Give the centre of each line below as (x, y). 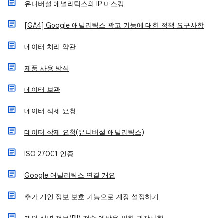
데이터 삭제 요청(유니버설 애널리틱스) (84, 132)
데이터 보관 (42, 90)
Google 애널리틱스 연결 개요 (70, 175)
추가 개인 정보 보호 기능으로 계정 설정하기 (91, 197)
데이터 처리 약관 (50, 47)
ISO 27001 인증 (49, 154)
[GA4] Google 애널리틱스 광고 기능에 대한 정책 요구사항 (114, 25)
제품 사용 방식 (47, 68)
